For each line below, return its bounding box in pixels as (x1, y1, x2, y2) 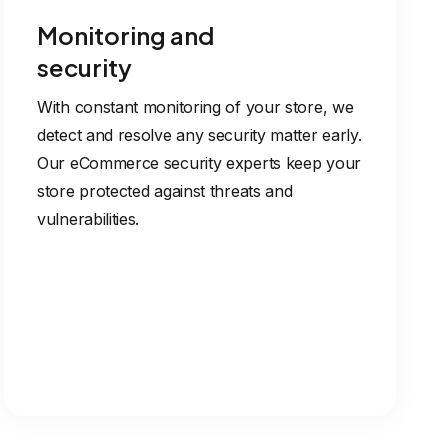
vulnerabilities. (37, 209, 140, 229)
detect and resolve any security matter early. (37, 125, 362, 145)
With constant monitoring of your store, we (37, 97, 354, 117)
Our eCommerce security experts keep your (37, 153, 362, 173)
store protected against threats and (37, 181, 293, 201)
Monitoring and (37, 20, 214, 50)
